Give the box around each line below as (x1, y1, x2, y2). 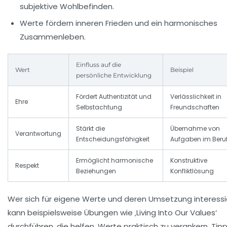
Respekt (15, 161, 39, 170)
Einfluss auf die (76, 60, 121, 68)
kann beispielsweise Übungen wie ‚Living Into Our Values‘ (8, 207, 217, 218)
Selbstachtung (76, 102, 122, 111)
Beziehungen (76, 166, 116, 175)
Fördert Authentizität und (76, 92, 152, 101)
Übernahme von (170, 124, 220, 133)
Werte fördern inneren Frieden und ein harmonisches (20, 17, 217, 28)
